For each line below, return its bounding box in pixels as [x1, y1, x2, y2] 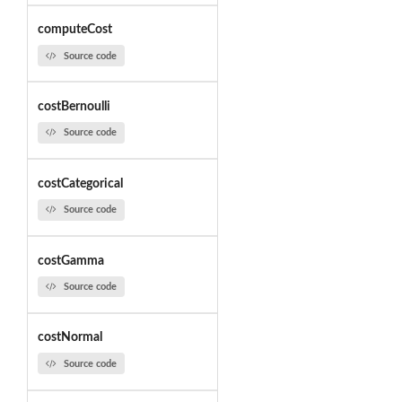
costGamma [37, 254, 104, 267]
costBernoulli [37, 100, 110, 113]
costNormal [37, 331, 102, 345]
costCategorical [37, 177, 123, 190]
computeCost [37, 23, 112, 37]
